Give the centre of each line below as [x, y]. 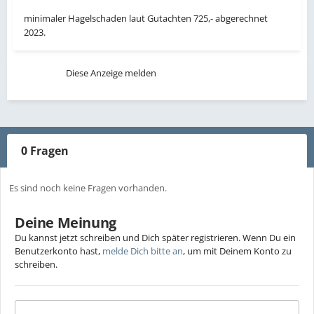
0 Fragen [45, 151]
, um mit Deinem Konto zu [237, 251]
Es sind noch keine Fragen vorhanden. [88, 188]
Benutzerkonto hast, [59, 251]
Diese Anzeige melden [111, 73]
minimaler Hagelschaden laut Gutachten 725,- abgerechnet [146, 19]
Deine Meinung [66, 223]
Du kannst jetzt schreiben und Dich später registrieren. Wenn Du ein [155, 238]
